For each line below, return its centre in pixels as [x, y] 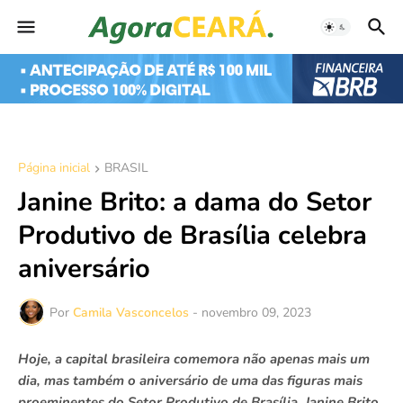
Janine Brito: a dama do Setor [195, 202]
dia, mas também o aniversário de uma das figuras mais [190, 381]
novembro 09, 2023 [256, 312]
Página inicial [54, 168]
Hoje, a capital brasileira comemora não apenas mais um [194, 359]
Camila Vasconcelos [131, 312]
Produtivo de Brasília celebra [193, 236]
